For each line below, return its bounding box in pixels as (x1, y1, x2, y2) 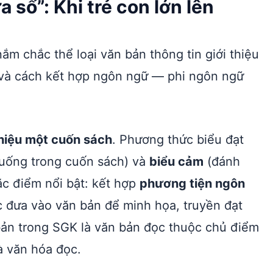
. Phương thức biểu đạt (112, 132, 244, 147)
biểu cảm (149, 154, 204, 169)
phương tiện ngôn (140, 176, 245, 191)
